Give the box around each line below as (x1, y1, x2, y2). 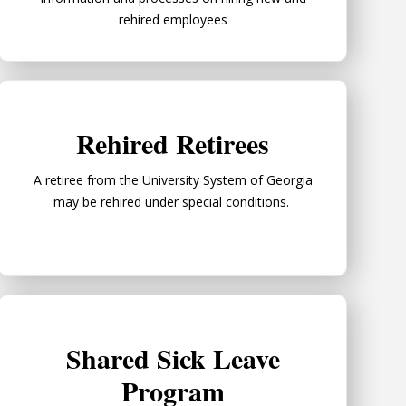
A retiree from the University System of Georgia (33, 170, 313, 188)
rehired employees (118, 10, 227, 28)
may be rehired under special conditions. (53, 192, 293, 210)
